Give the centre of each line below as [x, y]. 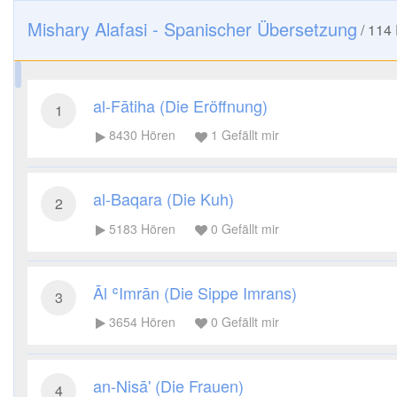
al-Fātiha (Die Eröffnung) [180, 105]
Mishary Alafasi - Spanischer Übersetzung [192, 29]
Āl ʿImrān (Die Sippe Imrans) [195, 292]
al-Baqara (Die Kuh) [163, 199]
